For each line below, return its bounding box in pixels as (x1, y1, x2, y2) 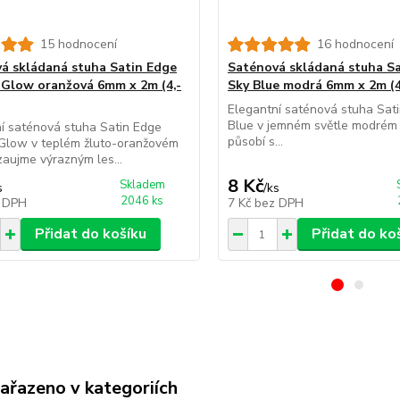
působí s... (227, 133, 283, 150)
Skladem (119, 177, 165, 193)
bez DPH (254, 195, 304, 212)
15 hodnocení (39, 36, 117, 53)
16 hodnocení (316, 36, 394, 53)
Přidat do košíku (34, 224, 146, 244)
